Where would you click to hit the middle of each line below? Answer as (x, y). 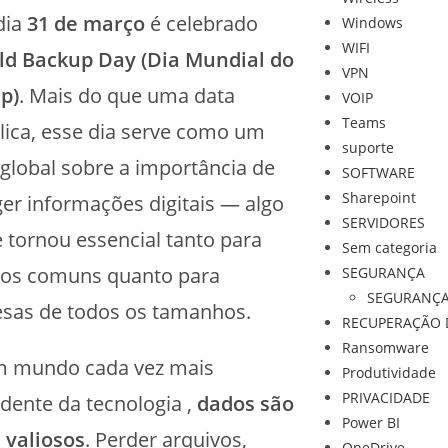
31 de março (85, 23)
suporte (367, 147)
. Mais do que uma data (126, 95)
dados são (245, 403)
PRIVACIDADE (385, 397)
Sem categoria (389, 247)
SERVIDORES (383, 222)
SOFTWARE (378, 172)
